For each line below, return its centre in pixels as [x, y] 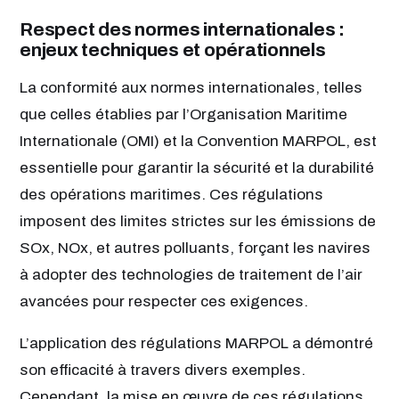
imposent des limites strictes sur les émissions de [198, 221]
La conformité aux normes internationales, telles [191, 87]
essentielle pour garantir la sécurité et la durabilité [197, 167]
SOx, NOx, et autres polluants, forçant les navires [195, 248]
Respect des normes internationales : [183, 29]
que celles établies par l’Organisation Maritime [183, 114]
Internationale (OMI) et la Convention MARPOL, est [198, 141]
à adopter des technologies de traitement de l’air [191, 274]
